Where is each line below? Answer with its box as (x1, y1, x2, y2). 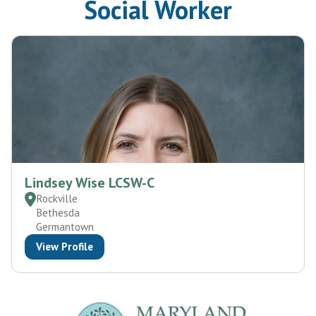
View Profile (36, 240, 93, 254)
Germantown (36, 220, 94, 234)
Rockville (36, 192, 78, 206)
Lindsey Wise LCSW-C (25, 174, 154, 193)
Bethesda (36, 206, 80, 220)
